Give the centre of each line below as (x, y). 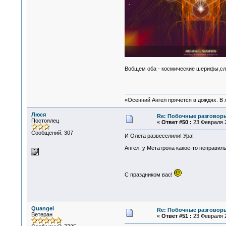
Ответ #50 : (176, 122)
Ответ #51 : (176, 216)
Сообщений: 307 (52, 133)
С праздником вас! (149, 175)
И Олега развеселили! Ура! (159, 136)
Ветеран (42, 214)
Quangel (42, 208)
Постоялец (45, 121)
